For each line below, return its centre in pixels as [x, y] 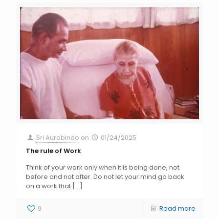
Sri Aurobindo [58, 138]
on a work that [48, 186]
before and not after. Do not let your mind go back [105, 177]
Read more [177, 209]
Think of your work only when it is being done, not [103, 168]
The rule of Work [54, 151]
